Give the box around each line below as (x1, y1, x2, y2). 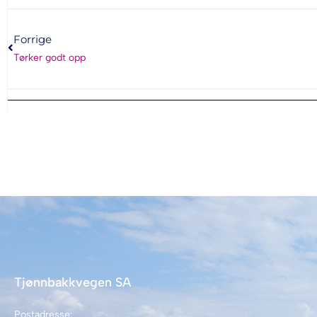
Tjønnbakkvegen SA (14, 274, 131, 290)
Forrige (13, 32, 52, 46)
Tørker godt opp (13, 51, 86, 64)
